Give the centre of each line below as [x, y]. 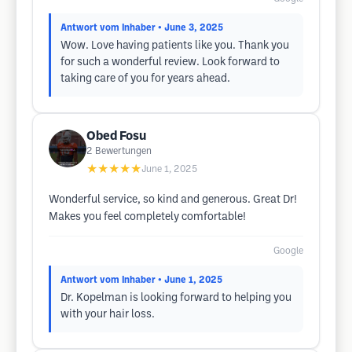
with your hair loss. [108, 315]
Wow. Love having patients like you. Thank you [175, 46]
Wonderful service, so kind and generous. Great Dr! [173, 200]
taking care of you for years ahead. [145, 79]
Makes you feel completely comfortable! [147, 217]
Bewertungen [123, 151]
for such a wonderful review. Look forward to [170, 62]
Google [288, 251]
